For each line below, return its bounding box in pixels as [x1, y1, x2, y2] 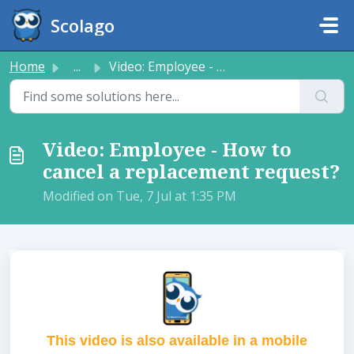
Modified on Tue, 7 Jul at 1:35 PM [43, 187, 236, 205]
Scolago [51, 13, 115, 37]
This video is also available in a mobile [47, 333, 307, 348]
